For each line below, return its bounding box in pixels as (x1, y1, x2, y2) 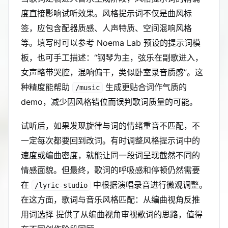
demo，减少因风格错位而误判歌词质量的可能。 (21, 97, 197, 107)
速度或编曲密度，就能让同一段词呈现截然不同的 (21, 150, 200, 160)
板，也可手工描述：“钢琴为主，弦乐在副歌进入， (21, 52, 203, 63)
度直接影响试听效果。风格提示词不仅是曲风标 (21, 8, 192, 18)
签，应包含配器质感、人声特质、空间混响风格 (21, 23, 192, 33)
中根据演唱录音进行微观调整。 (91, 180, 207, 190)
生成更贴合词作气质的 (103, 82, 187, 92)
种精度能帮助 (21, 82, 72, 92)
